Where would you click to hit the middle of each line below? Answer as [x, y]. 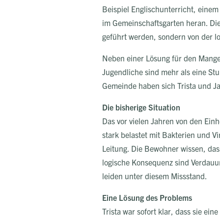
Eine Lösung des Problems [147, 197]
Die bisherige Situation [141, 107]
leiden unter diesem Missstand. [155, 176]
